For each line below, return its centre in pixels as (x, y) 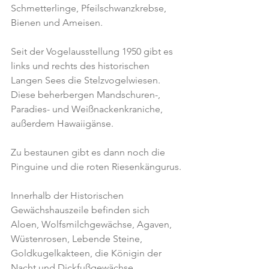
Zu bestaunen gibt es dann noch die (89, 152)
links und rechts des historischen (81, 66)
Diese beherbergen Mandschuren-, (87, 95)
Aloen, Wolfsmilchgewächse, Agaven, (92, 224)
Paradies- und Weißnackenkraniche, (88, 109)
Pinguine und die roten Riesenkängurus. (96, 167)
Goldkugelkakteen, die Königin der (87, 253)
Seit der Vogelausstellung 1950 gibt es (93, 51)
